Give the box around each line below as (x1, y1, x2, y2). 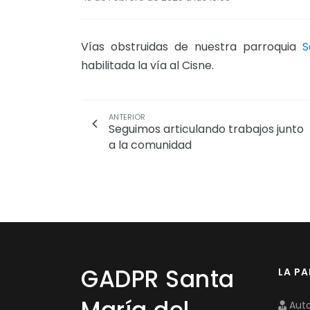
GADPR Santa (81, 262, 235, 295)
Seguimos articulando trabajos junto (109, 120, 304, 137)
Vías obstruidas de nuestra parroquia (81, 38, 302, 55)
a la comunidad (109, 136, 192, 153)
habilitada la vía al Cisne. (81, 57, 214, 73)
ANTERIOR (109, 111, 145, 122)
